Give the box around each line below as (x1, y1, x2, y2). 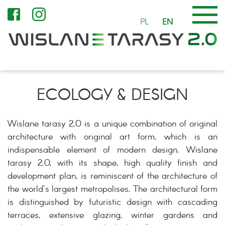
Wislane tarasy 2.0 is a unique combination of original (8, 118, 217, 131)
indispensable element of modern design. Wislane (8, 144, 217, 157)
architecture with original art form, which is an (8, 131, 217, 144)
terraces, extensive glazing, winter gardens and (8, 209, 217, 222)
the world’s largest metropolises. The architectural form (8, 183, 217, 196)
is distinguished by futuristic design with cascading (8, 196, 217, 209)
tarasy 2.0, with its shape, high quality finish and (8, 157, 217, 170)
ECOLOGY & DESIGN (37, 84, 188, 107)
